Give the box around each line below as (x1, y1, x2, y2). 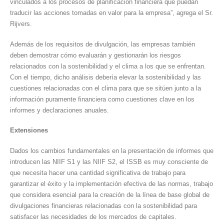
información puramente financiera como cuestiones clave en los (10, 95, 194, 103)
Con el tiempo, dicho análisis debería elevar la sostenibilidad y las (10, 73, 201, 81)
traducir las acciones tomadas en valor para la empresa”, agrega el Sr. (10, 8, 213, 16)
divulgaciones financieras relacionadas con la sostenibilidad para (10, 201, 197, 209)
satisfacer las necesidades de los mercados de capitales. (10, 212, 176, 220)
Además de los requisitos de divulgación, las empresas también (10, 40, 195, 48)
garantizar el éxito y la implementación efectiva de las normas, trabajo (10, 179, 213, 187)
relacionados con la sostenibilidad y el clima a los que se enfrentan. (10, 62, 206, 70)
